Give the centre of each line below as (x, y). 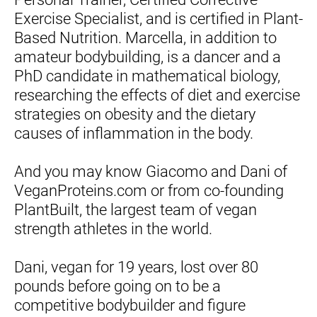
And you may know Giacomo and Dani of (151, 171)
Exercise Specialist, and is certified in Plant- (158, 18)
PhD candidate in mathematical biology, (147, 76)
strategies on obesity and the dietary (135, 114)
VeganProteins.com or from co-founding (149, 190)
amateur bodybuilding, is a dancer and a (148, 57)
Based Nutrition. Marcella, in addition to (145, 38)
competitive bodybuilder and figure (130, 305)
